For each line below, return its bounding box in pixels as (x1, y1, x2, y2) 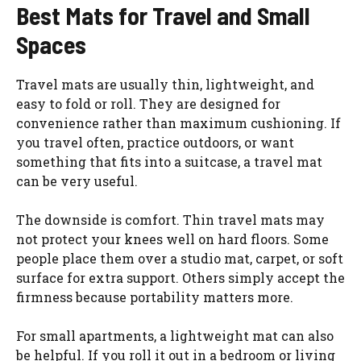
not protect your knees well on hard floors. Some (16, 230, 329, 247)
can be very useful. (16, 172, 138, 189)
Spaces (16, 29, 86, 59)
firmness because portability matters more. (16, 288, 293, 305)
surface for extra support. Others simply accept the (16, 268, 345, 286)
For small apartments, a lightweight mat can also (16, 326, 334, 344)
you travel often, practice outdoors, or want (16, 133, 294, 151)
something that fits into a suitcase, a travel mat (16, 152, 322, 170)
